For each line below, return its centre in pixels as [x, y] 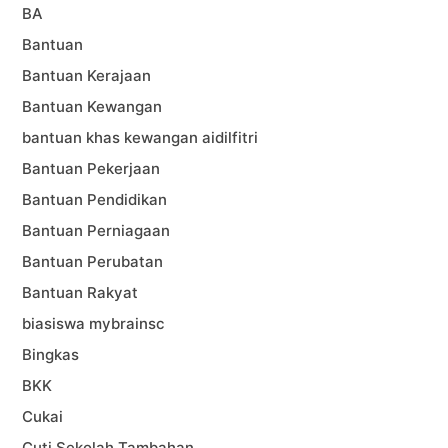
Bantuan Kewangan [92, 106]
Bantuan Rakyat [80, 292]
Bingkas [51, 354]
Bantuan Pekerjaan [91, 168]
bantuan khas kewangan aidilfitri [140, 137]
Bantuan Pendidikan [95, 199]
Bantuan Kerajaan [87, 75]
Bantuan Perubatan [93, 261]
